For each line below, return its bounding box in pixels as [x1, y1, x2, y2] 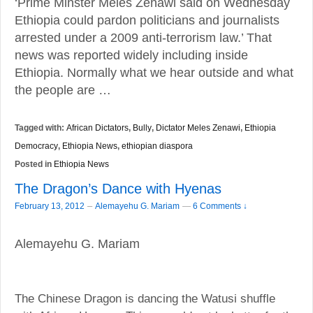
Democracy [15, 141, 58, 151]
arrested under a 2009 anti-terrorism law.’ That [15, 31, 272, 45]
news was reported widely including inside [15, 48, 248, 63]
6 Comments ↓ [193, 201, 247, 211]
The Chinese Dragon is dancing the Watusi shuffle [15, 291, 275, 305]
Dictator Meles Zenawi [156, 123, 240, 133]
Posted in [15, 159, 54, 170]
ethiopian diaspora [122, 141, 193, 151]
